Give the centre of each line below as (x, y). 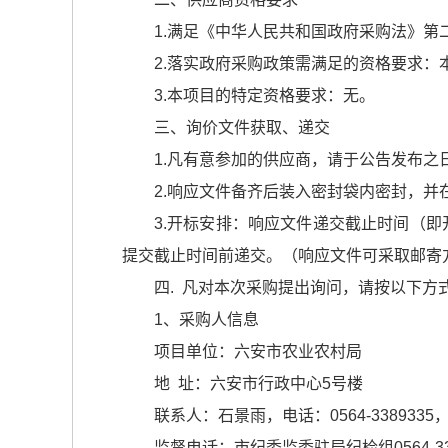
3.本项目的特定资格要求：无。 (264, 95)
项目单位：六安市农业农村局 (258, 351)
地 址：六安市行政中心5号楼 (258, 383)
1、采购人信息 (206, 319)
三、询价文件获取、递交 (242, 127)
